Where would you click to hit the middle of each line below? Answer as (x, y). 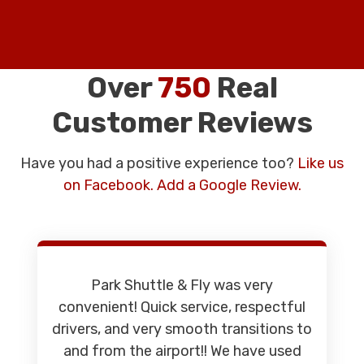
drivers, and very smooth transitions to (182, 329)
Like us (321, 163)
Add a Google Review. (229, 185)
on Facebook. (108, 185)
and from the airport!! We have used (182, 351)
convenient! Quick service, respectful (182, 307)
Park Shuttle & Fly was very (182, 285)
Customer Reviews (182, 122)
